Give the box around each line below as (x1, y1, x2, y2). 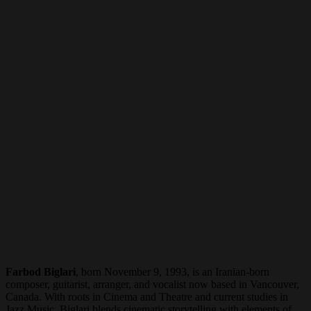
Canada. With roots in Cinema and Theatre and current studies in (6, 290, 288, 303)
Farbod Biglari (6, 265, 76, 278)
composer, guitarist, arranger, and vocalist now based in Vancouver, (6, 278, 299, 290)
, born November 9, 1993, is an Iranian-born (76, 265, 269, 278)
